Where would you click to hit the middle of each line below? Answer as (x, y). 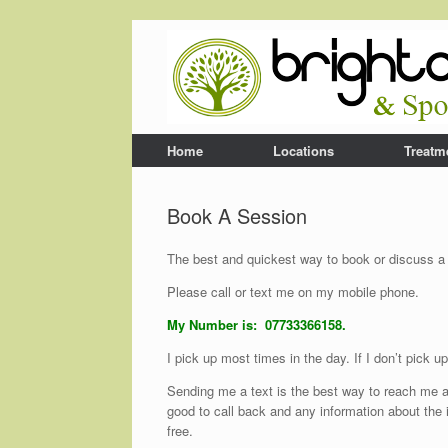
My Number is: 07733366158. (256, 324)
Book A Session (237, 215)
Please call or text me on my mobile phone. (293, 291)
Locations (303, 150)
